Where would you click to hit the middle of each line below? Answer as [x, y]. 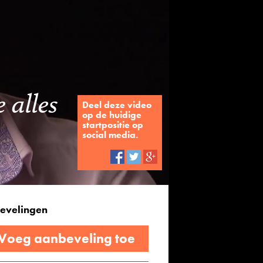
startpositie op [113, 125]
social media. [110, 135]
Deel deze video [117, 105]
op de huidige [112, 115]
